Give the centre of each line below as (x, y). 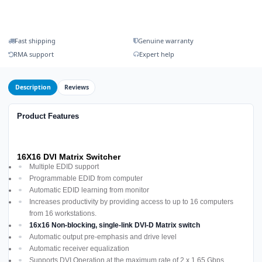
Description (33, 87)
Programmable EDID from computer (86, 178)
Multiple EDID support (64, 166)
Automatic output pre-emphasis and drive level (103, 237)
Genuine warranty (166, 41)
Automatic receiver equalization (79, 248)
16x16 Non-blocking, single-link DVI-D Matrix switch (115, 225)
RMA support (34, 54)
